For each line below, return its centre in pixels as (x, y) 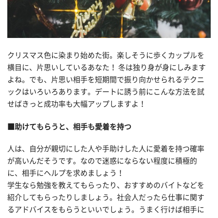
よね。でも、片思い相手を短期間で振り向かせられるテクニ (106, 79)
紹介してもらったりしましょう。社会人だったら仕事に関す (106, 198)
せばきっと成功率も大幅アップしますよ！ (77, 104)
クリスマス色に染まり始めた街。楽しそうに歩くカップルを (106, 55)
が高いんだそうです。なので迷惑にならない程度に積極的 (102, 161)
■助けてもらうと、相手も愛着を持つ (69, 127)
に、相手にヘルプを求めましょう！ (66, 173)
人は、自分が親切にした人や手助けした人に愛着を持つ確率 (106, 149)
